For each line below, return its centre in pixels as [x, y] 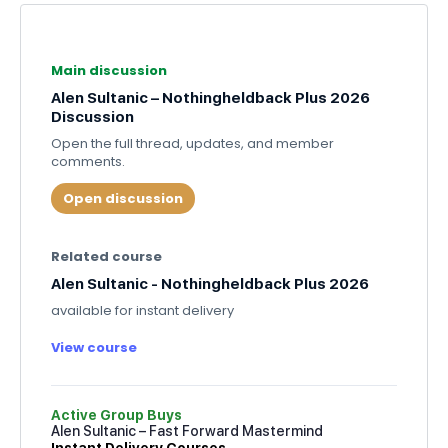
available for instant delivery [142, 310]
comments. [88, 161]
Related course [106, 256]
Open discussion [123, 198]
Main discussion [109, 70]
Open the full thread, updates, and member [192, 143]
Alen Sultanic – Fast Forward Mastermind [187, 431]
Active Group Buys [116, 415]
